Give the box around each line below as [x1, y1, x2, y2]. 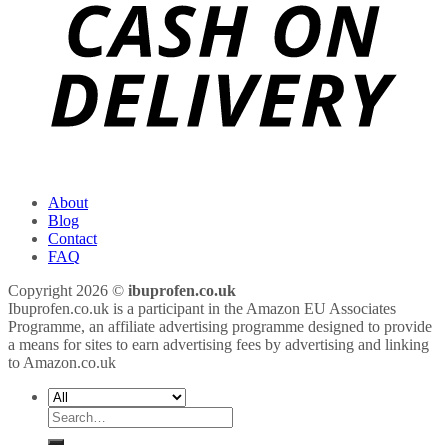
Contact [48, 230, 97, 248]
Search [47, 406, 90, 424]
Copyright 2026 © [8, 282, 128, 300]
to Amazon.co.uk [8, 354, 116, 372]
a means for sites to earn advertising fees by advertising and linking [8, 336, 429, 354]
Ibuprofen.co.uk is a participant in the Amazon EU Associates [8, 300, 396, 318]
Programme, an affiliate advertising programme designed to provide [8, 318, 432, 336]
